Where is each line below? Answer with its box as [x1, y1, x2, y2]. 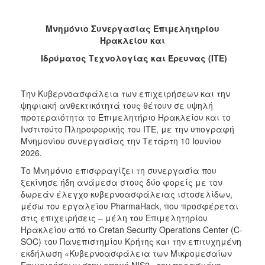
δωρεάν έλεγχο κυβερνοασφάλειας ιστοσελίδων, [21, 188, 232, 200]
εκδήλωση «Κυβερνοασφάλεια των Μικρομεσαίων [21, 247, 232, 259]
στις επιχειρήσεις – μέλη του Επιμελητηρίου [21, 211, 208, 224]
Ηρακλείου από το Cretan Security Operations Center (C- [21, 223, 243, 235]
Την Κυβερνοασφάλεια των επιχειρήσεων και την [21, 87, 230, 99]
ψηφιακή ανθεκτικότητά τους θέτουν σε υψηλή [21, 99, 213, 111]
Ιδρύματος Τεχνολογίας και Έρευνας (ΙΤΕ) [38, 51, 227, 64]
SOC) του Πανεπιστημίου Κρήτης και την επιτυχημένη [21, 235, 241, 247]
